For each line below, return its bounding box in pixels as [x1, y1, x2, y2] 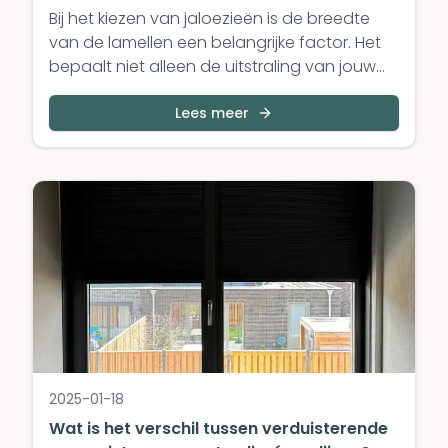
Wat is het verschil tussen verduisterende [49, 417, 388, 440]
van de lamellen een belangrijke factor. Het [49, 31, 381, 54]
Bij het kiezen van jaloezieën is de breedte [49, 7, 370, 30]
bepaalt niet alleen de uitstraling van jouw [49, 55, 376, 78]
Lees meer [175, 103, 249, 123]
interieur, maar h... [49, 79, 183, 102]
